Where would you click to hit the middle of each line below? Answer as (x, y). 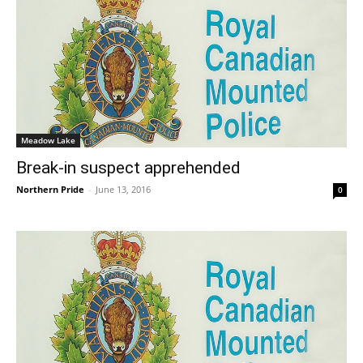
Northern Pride (50, 189)
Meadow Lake (48, 140)
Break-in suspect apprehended (128, 167)
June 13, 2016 (123, 189)
